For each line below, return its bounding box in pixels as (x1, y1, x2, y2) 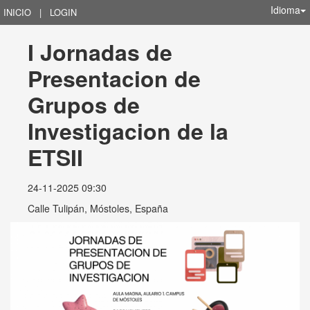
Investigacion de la (28, 115, 235, 147)
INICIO (3, 6, 31, 19)
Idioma (271, 3, 300, 17)
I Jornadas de (28, 36, 179, 68)
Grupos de (28, 89, 146, 120)
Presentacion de (28, 62, 207, 94)
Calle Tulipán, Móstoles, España (28, 201, 168, 215)
